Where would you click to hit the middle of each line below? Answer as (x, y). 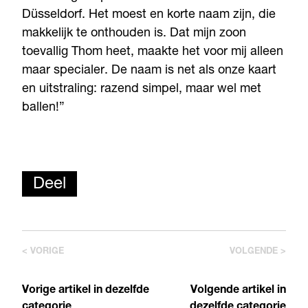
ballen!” (43, 108)
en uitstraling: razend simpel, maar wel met (142, 89)
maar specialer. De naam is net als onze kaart (149, 70)
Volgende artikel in (238, 291)
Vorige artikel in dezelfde (86, 291)
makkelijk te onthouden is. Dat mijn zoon (134, 33)
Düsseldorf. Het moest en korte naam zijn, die (149, 15)
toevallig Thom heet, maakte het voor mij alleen (153, 52)
